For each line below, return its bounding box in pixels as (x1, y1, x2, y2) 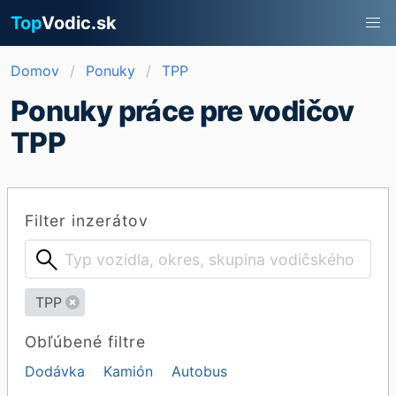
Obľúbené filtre (25, 332, 147, 351)
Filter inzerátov (25, 211, 149, 230)
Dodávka (25, 362, 86, 380)
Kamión (103, 362, 154, 380)
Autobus (171, 362, 228, 380)
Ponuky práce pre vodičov (11, 94, 354, 128)
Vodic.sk (42, 12, 117, 34)
